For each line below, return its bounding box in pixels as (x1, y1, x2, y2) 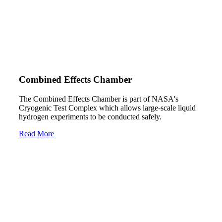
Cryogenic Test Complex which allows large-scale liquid (19, 104, 196, 112)
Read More (19, 129, 54, 138)
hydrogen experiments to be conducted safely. (19, 112, 164, 121)
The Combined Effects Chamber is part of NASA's (19, 95, 178, 104)
